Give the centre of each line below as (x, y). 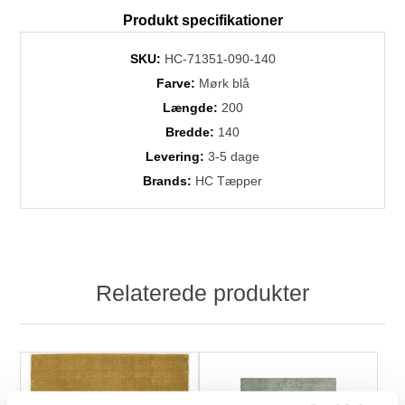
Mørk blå (224, 84)
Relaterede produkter (202, 293)
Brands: (169, 181)
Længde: (192, 108)
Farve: (177, 84)
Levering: (177, 157)
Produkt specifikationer (202, 21)
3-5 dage (234, 157)
